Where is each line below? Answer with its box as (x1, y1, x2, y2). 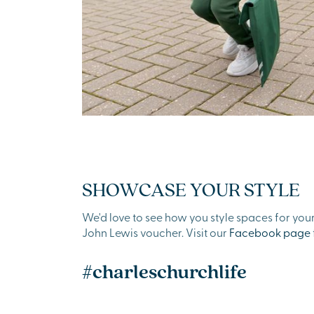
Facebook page (229, 224, 310, 240)
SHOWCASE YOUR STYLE (82, 175, 300, 202)
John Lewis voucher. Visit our (82, 224, 229, 240)
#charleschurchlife (82, 257, 247, 285)
